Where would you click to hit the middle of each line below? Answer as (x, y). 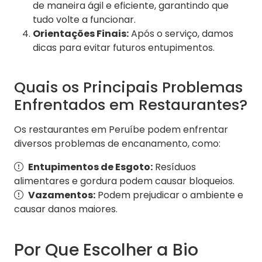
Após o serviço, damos (181, 34)
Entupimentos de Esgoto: (90, 167)
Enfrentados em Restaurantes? (131, 105)
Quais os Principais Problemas (128, 87)
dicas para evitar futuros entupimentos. (124, 48)
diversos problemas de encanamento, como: (117, 144)
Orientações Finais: (81, 34)
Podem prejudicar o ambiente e (169, 195)
